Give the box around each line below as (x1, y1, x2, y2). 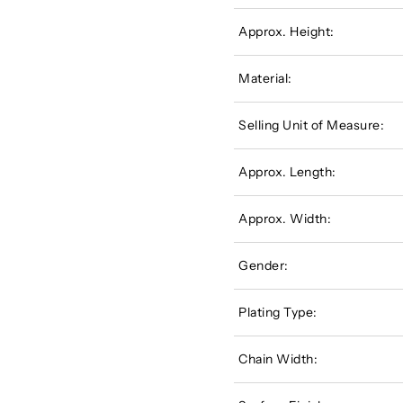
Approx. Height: (238, 23, 335, 40)
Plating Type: (238, 304, 318, 321)
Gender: (238, 257, 289, 274)
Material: (238, 70, 292, 87)
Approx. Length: (238, 164, 336, 181)
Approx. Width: (238, 210, 332, 228)
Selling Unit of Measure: (238, 117, 385, 134)
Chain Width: (238, 351, 318, 368)
